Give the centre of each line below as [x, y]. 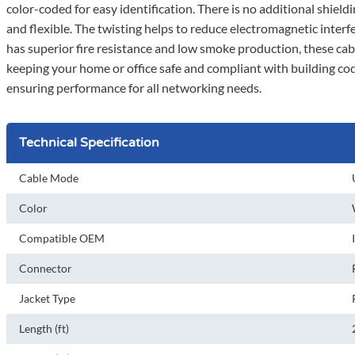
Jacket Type [47, 298]
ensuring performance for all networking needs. [134, 88]
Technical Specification [89, 143]
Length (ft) [44, 328]
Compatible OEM [62, 238]
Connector [46, 268]
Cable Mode [49, 178]
